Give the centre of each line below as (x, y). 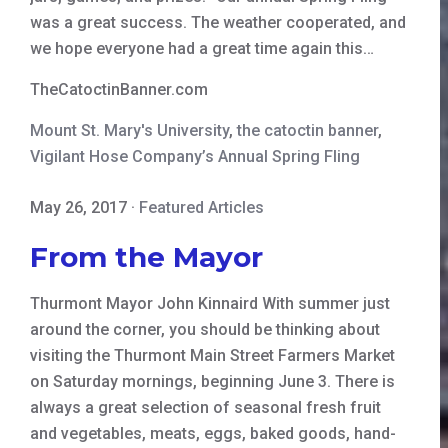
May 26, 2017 (78, 207)
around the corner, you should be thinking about (205, 329)
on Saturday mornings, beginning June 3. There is (212, 381)
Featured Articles (201, 207)
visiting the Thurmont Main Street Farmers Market (212, 355)
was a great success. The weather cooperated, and (218, 22)
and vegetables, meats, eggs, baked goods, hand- (213, 433)
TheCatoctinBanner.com (119, 89)
